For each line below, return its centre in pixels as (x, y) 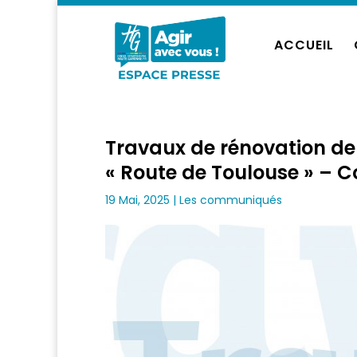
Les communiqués (231, 200)
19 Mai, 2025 (137, 200)
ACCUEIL (304, 45)
